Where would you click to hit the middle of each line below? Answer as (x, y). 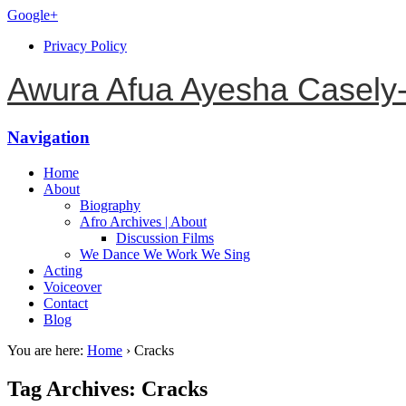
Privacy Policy (85, 46)
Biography (110, 205)
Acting (63, 270)
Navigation (48, 137)
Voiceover (72, 286)
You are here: (45, 350)
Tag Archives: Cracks (107, 388)
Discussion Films (165, 237)
